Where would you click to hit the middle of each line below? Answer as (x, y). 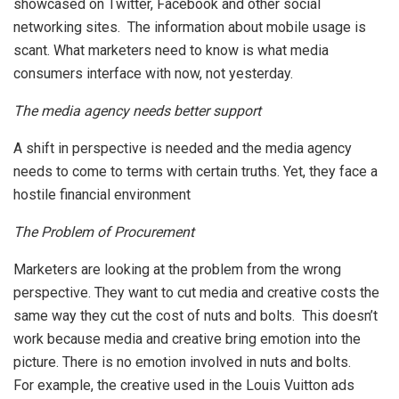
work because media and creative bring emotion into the (187, 339)
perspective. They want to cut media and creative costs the (196, 293)
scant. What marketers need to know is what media (171, 51)
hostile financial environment (102, 195)
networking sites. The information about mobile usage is (190, 28)
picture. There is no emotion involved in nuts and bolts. (182, 362)
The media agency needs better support (137, 111)
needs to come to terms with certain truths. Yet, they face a (195, 172)
